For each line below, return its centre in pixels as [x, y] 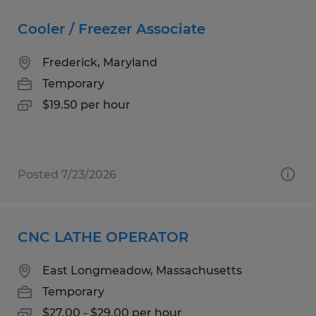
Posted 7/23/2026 [67, 174]
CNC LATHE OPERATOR [103, 237]
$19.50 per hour [86, 104]
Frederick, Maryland [100, 62]
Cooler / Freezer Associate [111, 29]
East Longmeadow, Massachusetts [142, 270]
